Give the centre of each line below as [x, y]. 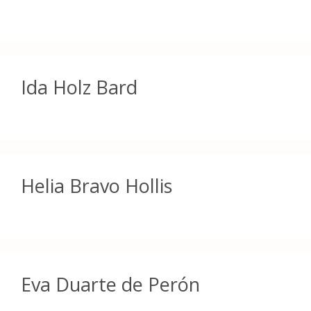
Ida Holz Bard [79, 87]
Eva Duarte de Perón [110, 284]
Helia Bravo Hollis [96, 185]
